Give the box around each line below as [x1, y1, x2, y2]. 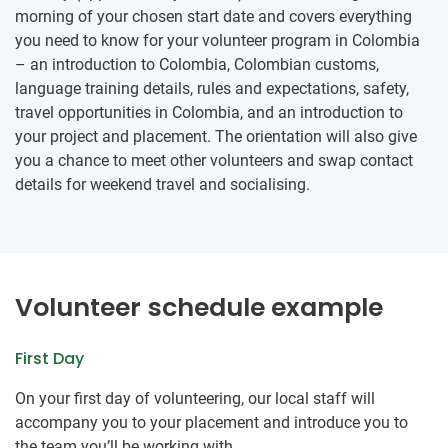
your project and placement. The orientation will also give [15, 126, 417, 146]
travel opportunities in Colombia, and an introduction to [15, 102, 403, 122]
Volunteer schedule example [15, 289, 383, 325]
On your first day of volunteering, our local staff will [15, 388, 375, 408]
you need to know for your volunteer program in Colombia [15, 30, 420, 50]
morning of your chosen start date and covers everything [15, 6, 412, 26]
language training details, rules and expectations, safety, [15, 78, 409, 98]
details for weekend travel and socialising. [15, 174, 310, 194]
